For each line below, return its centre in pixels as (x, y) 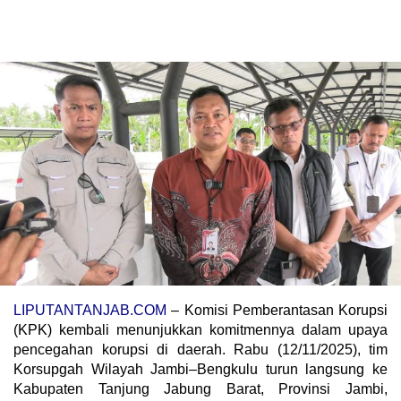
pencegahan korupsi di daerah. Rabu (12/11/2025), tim (200, 350)
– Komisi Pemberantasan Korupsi (277, 311)
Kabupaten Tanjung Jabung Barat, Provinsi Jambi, (200, 389)
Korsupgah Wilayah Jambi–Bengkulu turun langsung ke (200, 370)
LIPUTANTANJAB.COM (90, 311)
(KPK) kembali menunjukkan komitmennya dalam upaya (200, 330)
